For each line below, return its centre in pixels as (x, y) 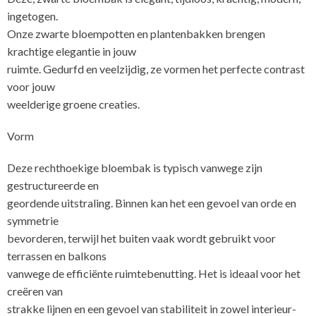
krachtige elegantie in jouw (72, 51)
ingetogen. (32, 16)
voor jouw (31, 86)
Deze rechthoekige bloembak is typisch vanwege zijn (135, 167)
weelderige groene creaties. (80, 104)
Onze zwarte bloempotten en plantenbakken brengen (136, 33)
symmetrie (33, 220)
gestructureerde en (53, 185)
